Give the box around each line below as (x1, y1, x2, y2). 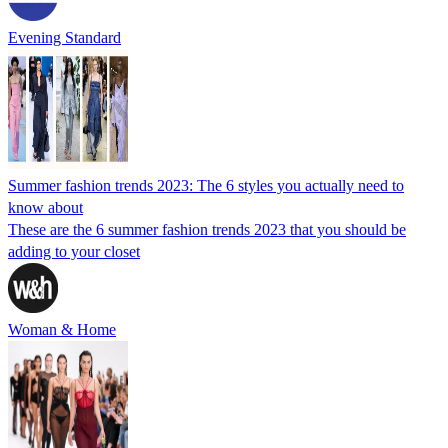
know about (8, 198, 83, 216)
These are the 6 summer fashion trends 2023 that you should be (8, 220, 406, 238)
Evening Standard (8, 28, 121, 46)
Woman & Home (8, 320, 116, 338)
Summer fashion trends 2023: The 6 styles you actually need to (8, 176, 404, 194)
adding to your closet (8, 242, 140, 260)
